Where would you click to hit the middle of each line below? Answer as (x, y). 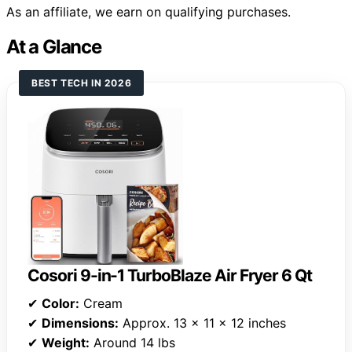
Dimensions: (80, 323)
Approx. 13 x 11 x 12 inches (202, 323)
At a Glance (54, 47)
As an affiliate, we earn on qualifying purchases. (148, 12)
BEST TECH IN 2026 (82, 83)
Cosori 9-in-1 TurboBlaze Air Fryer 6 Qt (170, 276)
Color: (60, 304)
